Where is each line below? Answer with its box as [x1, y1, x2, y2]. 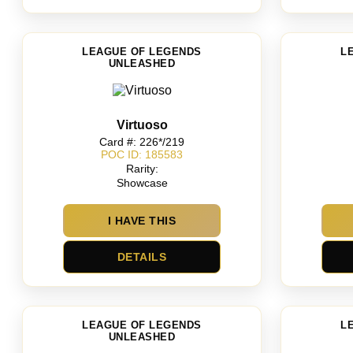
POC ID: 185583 [101, 148, 183, 162]
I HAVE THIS [107, 214, 176, 227]
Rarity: [125, 162, 158, 175]
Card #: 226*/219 [99, 135, 184, 148]
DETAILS [117, 251, 167, 263]
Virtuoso [116, 117, 168, 132]
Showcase [116, 176, 168, 190]
